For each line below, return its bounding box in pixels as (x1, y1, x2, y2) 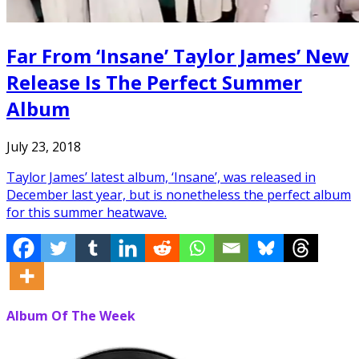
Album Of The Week (6, 307, 135, 325)
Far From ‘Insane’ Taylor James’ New (6, 42, 349, 69)
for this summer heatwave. (6, 203, 167, 221)
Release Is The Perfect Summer (6, 68, 302, 95)
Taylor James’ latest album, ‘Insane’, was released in (6, 167, 316, 186)
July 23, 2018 (6, 137, 81, 155)
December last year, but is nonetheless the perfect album (6, 185, 351, 204)
